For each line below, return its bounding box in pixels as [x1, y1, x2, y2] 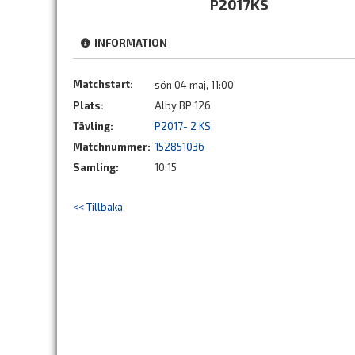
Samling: [73, 161, 119, 174]
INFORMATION [90, 36, 167, 49]
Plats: [73, 99, 104, 112]
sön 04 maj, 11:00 [155, 78, 234, 91]
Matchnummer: [73, 140, 153, 153]
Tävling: [73, 120, 113, 132]
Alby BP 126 [155, 99, 211, 112]
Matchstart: [73, 78, 133, 90]
